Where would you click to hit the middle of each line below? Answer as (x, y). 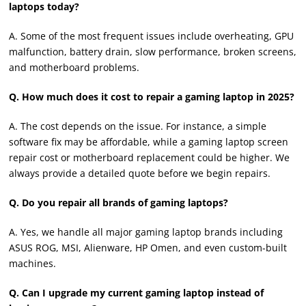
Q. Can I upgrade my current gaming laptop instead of (137, 292)
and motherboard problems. (74, 67)
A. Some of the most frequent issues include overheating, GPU (152, 36)
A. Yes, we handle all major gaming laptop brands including (146, 232)
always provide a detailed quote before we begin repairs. (140, 173)
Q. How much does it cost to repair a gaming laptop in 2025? (152, 96)
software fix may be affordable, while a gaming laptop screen (149, 141)
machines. (33, 263)
